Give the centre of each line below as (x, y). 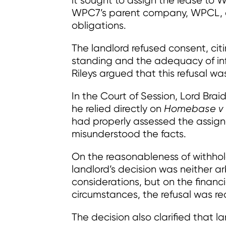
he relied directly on (118, 108)
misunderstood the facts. (129, 134)
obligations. (99, 25)
